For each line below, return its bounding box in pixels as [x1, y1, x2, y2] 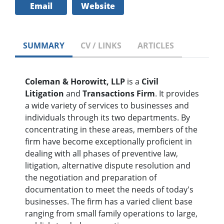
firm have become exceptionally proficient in [25, 136, 192, 147]
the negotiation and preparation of [25, 172, 156, 183]
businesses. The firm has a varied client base [25, 196, 192, 207]
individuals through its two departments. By [25, 112, 190, 123]
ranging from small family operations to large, [25, 208, 197, 219]
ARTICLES [137, 40, 174, 51]
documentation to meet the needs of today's [25, 184, 193, 195]
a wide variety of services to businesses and [25, 100, 189, 111]
